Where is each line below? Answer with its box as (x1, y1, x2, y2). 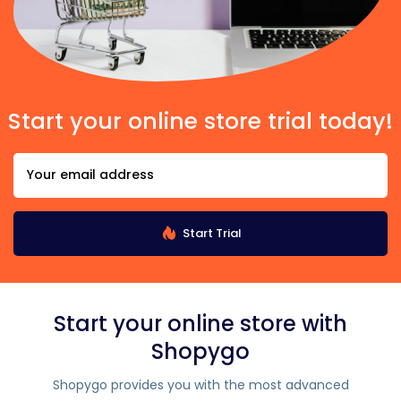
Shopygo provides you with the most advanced (52, 375, 349, 394)
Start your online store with (54, 308, 347, 338)
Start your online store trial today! (8, 105, 393, 137)
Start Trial (179, 224, 242, 242)
